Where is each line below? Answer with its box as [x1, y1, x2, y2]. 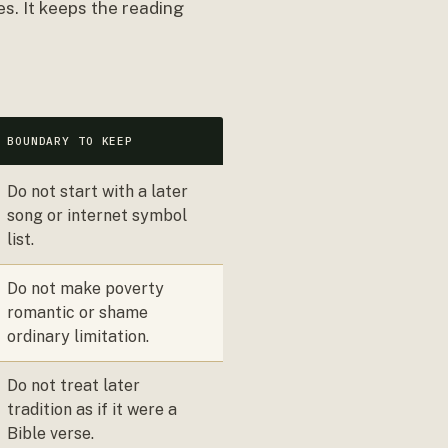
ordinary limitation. [7, 327, 149, 346]
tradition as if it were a [7, 400, 177, 419]
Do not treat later [7, 376, 140, 395]
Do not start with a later [7, 182, 188, 201]
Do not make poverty [7, 279, 164, 298]
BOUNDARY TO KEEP [7, 134, 134, 148]
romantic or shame [7, 303, 148, 322]
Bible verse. [7, 424, 94, 443]
